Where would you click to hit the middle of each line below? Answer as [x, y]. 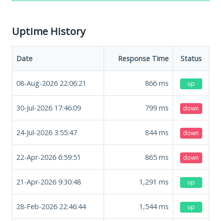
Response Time [143, 58]
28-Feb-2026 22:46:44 [51, 206]
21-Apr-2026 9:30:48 [49, 182]
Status [191, 58]
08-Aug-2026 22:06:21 [51, 83]
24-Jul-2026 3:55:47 [47, 132]
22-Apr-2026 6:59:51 [49, 157]
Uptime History [49, 31]
